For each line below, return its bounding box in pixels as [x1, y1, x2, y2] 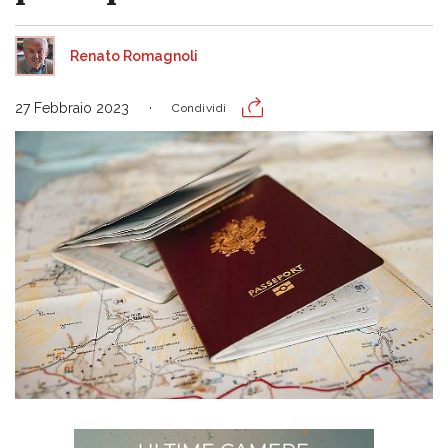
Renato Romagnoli [70, 48, 198, 64]
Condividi [172, 101, 227, 115]
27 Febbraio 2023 [15, 100, 129, 116]
